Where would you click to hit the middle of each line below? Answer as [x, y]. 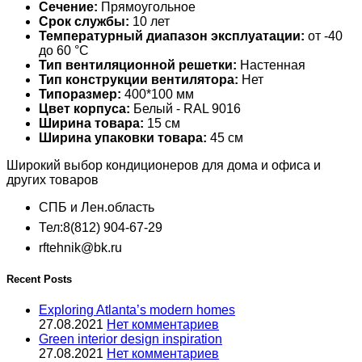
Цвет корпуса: [84, 108]
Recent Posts [39, 280]
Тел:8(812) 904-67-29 [101, 227]
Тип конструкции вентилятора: [139, 79]
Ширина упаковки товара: [123, 137]
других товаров [53, 179]
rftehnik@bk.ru [80, 247]
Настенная [271, 65]
